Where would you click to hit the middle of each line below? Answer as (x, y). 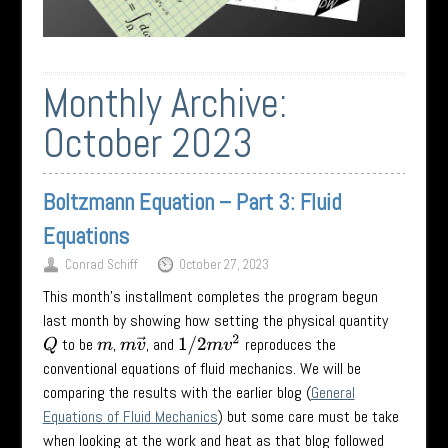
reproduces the (289, 344)
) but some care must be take (308, 416)
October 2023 (147, 143)
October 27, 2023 (223, 264)
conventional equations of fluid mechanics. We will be (201, 368)
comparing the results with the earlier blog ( (176, 392)
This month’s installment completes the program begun (210, 296)
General (332, 392)
